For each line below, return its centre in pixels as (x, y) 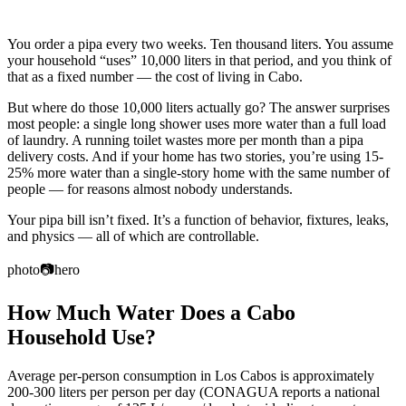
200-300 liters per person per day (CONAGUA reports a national (193, 392)
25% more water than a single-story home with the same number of (198, 172)
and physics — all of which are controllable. (133, 236)
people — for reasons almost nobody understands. (150, 188)
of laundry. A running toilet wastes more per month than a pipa (185, 140)
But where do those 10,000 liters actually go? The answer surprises (198, 107)
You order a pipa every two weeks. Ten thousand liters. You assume (200, 43)
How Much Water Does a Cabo (151, 313)
